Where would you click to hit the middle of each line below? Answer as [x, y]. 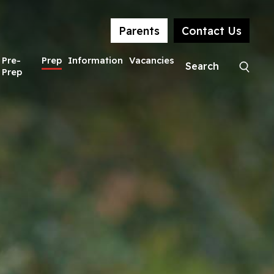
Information [95, 61]
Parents [139, 31]
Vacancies [151, 61]
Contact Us [211, 31]
